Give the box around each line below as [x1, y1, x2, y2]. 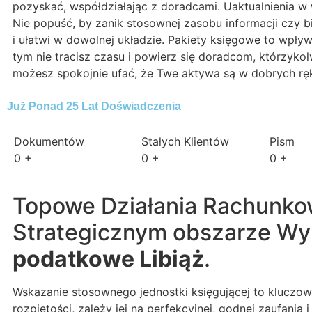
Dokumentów [14, 134, 84, 149]
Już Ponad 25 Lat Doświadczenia [7, 100, 181, 113]
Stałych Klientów [141, 134, 230, 149]
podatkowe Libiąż [13, 245, 204, 273]
